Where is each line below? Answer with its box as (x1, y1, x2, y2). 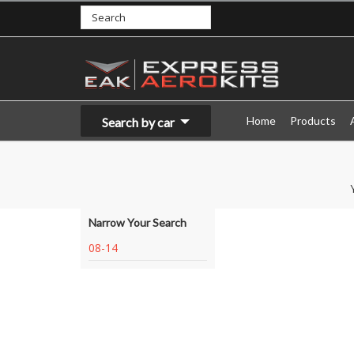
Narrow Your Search (88, 216, 186, 229)
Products (290, 114, 336, 127)
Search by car (102, 115, 175, 130)
